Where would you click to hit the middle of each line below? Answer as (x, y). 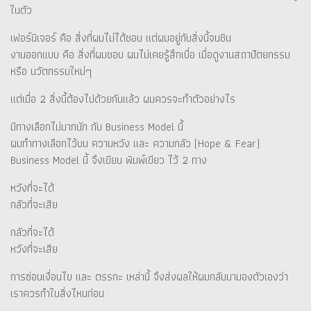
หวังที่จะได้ (32, 187)
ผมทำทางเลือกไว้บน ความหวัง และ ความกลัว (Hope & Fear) (135, 143)
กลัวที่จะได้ (32, 232)
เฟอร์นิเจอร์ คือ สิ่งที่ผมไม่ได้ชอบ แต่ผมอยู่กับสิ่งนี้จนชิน (121, 37)
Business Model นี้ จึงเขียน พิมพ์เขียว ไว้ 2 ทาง (109, 160)
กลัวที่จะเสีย (34, 204)
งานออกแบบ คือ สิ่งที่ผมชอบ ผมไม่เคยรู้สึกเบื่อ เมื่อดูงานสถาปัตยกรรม (150, 54)
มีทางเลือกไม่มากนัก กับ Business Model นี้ (97, 126)
